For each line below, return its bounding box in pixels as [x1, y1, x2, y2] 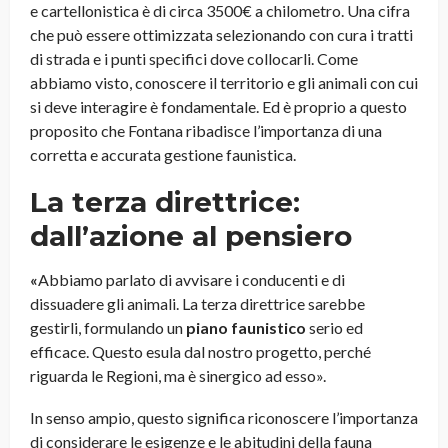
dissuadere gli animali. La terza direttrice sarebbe [30, 294, 365, 314]
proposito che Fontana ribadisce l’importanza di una [30, 121, 382, 141]
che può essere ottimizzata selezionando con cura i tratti [30, 25, 413, 45]
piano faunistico [186, 318, 306, 338]
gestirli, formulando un [30, 318, 186, 338]
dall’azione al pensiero [30, 219, 352, 254]
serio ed [306, 318, 363, 338]
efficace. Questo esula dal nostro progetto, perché [30, 342, 371, 362]
